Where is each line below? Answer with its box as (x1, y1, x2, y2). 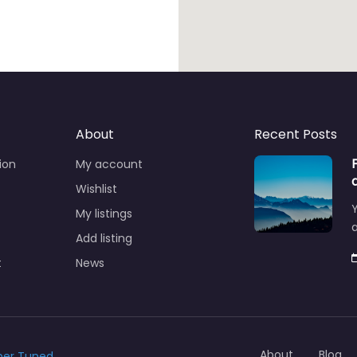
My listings (76, 205, 132, 222)
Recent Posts (254, 124, 337, 143)
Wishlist (76, 180, 117, 197)
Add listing (76, 229, 132, 246)
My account (76, 155, 143, 172)
